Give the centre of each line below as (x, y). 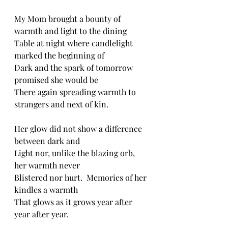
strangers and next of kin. (62, 104)
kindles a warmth (46, 190)
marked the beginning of (60, 55)
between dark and (48, 141)
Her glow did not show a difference (79, 129)
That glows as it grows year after (74, 202)
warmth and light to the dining (72, 31)
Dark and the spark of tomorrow (75, 67)
